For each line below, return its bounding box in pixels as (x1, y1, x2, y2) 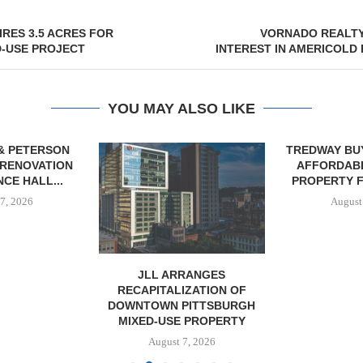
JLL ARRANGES (138, 267, 226, 281)
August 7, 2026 (147, 335, 216, 348)
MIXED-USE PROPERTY (117, 314, 246, 327)
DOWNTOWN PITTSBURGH (108, 298, 256, 312)
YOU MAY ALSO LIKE (107, 100, 255, 117)
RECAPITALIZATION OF (117, 283, 246, 297)
